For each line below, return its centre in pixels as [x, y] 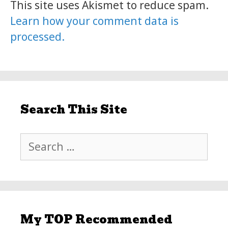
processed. [37, 36]
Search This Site [74, 110]
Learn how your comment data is [94, 21]
